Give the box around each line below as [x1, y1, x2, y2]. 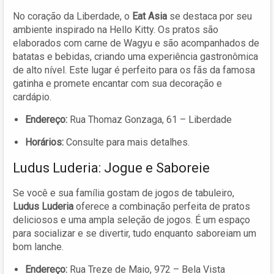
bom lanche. [13, 240, 64, 253]
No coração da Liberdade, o [13, 10, 132, 22]
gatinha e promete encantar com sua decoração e [13, 77, 222, 89]
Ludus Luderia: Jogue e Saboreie [13, 160, 210, 176]
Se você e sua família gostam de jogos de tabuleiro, [13, 187, 234, 199]
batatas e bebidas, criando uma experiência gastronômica [13, 50, 258, 62]
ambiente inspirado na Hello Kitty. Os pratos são [13, 23, 218, 35]
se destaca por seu [167, 10, 252, 22]
